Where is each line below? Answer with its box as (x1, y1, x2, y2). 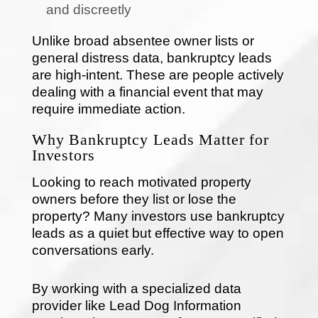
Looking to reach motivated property (31, 174, 251, 190)
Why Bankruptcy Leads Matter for (31, 130, 270, 148)
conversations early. (31, 242, 154, 258)
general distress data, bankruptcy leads (31, 50, 272, 65)
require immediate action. (31, 101, 185, 116)
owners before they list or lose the (31, 191, 236, 207)
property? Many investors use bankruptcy (31, 208, 285, 224)
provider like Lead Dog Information (31, 297, 241, 313)
